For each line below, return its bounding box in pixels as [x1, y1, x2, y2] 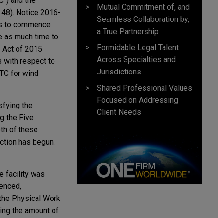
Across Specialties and [97, 54, 176, 64]
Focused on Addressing [97, 95, 178, 105]
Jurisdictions [97, 67, 141, 76]
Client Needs [97, 107, 141, 117]
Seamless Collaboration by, [97, 14, 189, 24]
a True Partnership [97, 26, 159, 36]
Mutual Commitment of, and [97, 2, 190, 12]
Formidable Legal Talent [97, 42, 179, 52]
